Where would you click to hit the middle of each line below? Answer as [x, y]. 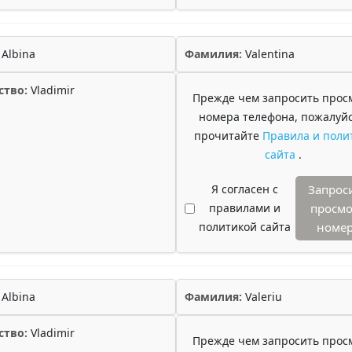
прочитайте [228, 136]
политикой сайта [244, 227]
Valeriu [262, 297]
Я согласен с [244, 189]
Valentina [268, 54]
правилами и [244, 208]
